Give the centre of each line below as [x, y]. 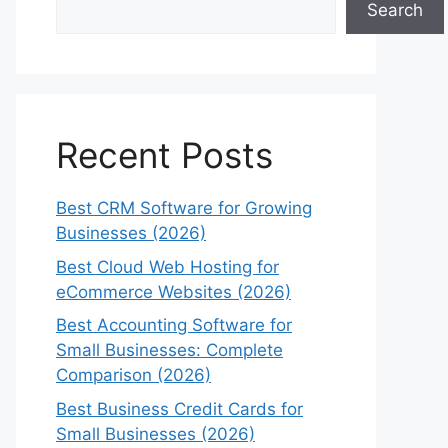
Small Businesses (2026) [155, 433]
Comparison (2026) [133, 375]
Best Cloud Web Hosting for [167, 266]
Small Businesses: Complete [169, 350]
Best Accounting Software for [174, 325]
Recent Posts [164, 155]
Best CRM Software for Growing [184, 208]
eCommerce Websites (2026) [173, 291]
